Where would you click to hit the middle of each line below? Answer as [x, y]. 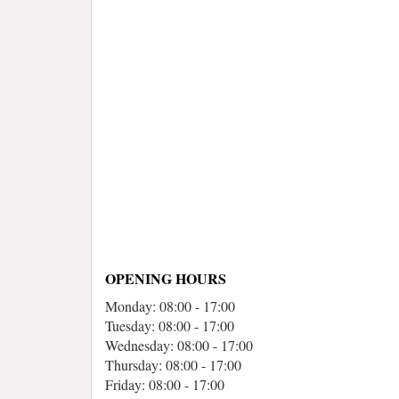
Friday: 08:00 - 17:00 [165, 384]
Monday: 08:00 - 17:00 [170, 306]
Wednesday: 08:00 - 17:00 [179, 345]
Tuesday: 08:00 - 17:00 [170, 326]
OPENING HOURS [166, 278]
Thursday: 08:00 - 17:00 [173, 365]
